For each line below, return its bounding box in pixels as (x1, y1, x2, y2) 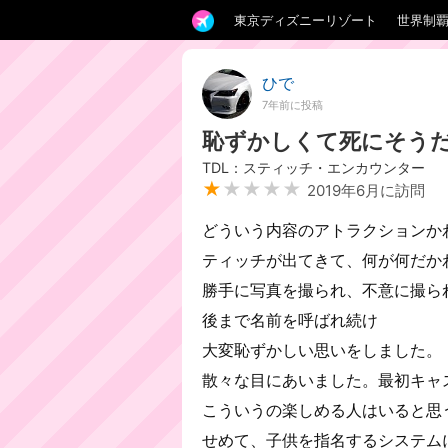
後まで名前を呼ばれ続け (202, 310, 378, 330)
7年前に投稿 (262, 98, 323, 112)
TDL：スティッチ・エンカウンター (202, 159, 425, 176)
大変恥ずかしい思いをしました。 (202, 340, 442, 360)
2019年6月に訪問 (307, 181, 425, 200)
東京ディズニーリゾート (234, 12, 377, 28)
